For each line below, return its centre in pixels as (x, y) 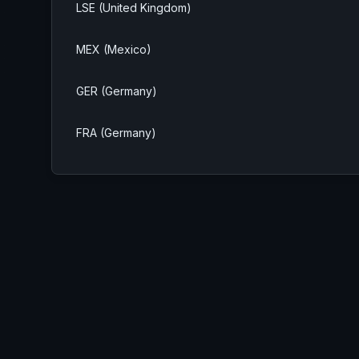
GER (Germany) (117, 91)
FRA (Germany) (116, 132)
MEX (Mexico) (114, 49)
